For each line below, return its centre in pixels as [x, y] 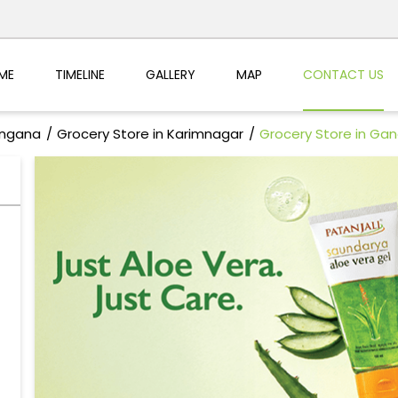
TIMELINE [80, 74]
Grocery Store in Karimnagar [150, 134]
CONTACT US [343, 74]
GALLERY [170, 74]
